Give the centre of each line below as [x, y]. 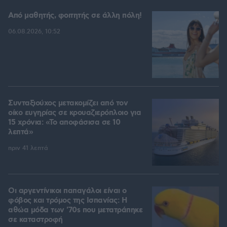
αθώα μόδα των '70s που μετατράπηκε [75, 211]
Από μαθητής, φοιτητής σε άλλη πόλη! [75, 16]
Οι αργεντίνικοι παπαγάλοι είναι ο [67, 191]
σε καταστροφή [35, 220]
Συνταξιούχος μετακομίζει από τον [68, 104]
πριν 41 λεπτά [28, 148]
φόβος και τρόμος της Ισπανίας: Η [67, 201]
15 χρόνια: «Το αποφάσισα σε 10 [64, 123]
